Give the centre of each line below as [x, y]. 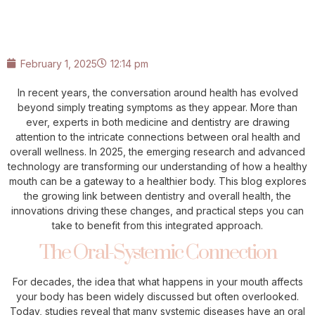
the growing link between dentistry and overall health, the [157, 195]
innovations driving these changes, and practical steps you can [157, 210]
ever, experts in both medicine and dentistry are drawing [157, 122]
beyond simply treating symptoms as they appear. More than [157, 107]
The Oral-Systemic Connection [157, 252]
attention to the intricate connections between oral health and [157, 136]
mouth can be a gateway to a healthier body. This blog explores [157, 181]
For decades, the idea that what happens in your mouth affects [157, 281]
